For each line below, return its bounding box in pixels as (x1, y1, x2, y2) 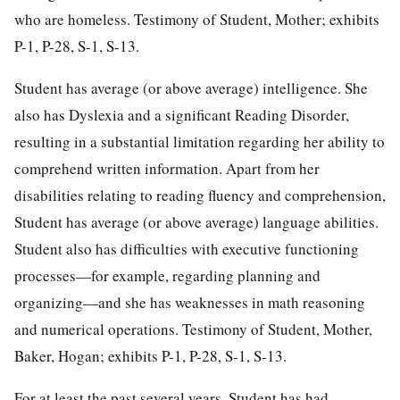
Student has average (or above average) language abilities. (14, 211, 379, 232)
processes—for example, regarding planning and (14, 264, 321, 286)
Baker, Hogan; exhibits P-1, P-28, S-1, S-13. (14, 345, 287, 366)
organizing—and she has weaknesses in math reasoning (14, 291, 365, 312)
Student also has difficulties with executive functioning (14, 237, 359, 259)
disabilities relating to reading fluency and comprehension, (14, 184, 386, 205)
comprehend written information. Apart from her (14, 157, 320, 179)
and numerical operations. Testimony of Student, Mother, (14, 318, 372, 339)
